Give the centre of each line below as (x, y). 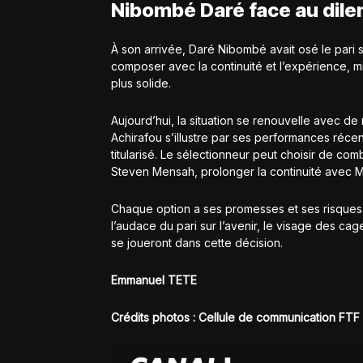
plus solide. (141, 83)
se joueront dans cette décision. (197, 243)
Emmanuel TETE (154, 280)
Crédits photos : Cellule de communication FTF (235, 318)
